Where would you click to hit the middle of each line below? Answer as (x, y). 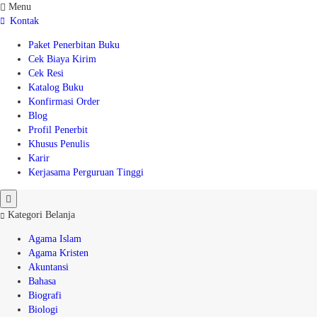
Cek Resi (46, 73)
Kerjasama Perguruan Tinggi (86, 172)
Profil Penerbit (58, 130)
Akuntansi (48, 267)
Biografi (45, 295)
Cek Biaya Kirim (62, 59)
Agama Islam (55, 239)
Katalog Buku (56, 87)
